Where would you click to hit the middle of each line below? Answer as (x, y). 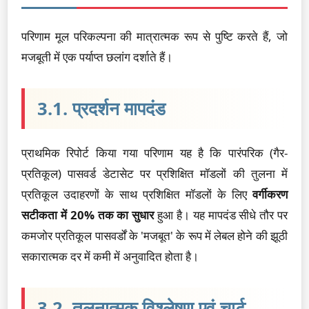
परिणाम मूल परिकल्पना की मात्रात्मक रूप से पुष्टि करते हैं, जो (154, 36)
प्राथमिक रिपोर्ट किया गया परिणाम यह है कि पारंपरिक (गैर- (154, 153)
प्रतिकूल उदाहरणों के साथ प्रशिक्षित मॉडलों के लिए (137, 194)
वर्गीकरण (270, 194)
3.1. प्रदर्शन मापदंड (101, 109)
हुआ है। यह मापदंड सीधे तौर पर (221, 215)
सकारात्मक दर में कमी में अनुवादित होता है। (110, 256)
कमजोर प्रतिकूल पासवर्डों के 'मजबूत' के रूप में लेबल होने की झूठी (154, 236)
